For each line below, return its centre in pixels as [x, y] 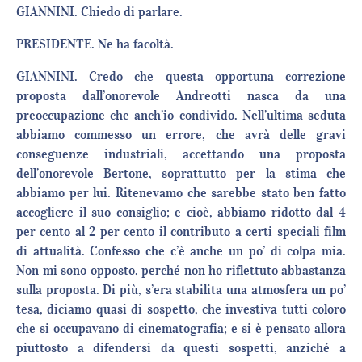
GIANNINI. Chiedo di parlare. [99, 12]
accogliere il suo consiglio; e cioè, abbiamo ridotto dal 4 [181, 212]
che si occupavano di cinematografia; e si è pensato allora [181, 328]
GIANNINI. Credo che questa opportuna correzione [181, 76]
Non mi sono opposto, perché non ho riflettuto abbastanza [181, 270]
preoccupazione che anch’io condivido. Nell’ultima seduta [181, 115]
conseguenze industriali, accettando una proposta [181, 154]
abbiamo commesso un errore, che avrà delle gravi [181, 135]
